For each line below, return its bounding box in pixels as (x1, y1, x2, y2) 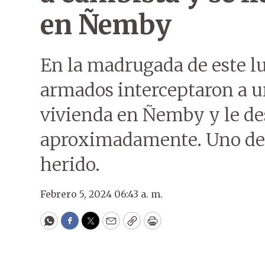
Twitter (89, 219, 130, 233)
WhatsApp (48, 219, 104, 233)
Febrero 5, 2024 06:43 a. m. (40, 188, 163, 200)
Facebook (69, 219, 119, 233)
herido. (40, 153, 100, 176)
